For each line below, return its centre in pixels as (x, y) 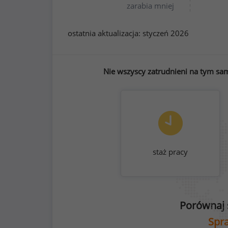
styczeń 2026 (166, 33)
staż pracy (170, 152)
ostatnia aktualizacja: (105, 33)
